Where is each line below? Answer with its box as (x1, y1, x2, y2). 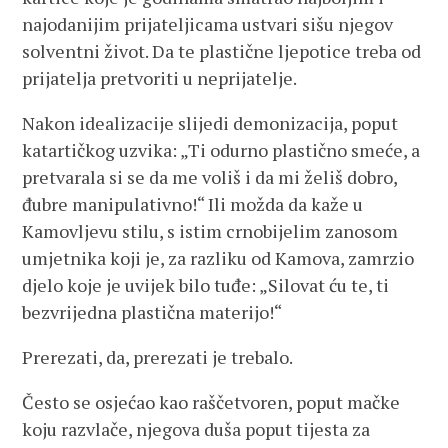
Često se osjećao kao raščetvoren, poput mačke (22, 390, 401, 414)
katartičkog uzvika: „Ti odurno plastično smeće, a (22, 138, 421, 162)
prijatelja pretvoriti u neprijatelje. (22, 66, 298, 90)
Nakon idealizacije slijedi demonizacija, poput (22, 111, 399, 135)
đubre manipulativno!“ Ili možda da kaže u (22, 192, 364, 216)
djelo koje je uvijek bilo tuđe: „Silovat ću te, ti (22, 273, 390, 297)
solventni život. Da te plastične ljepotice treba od (22, 39, 422, 63)
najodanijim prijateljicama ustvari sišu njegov (22, 12, 394, 36)
